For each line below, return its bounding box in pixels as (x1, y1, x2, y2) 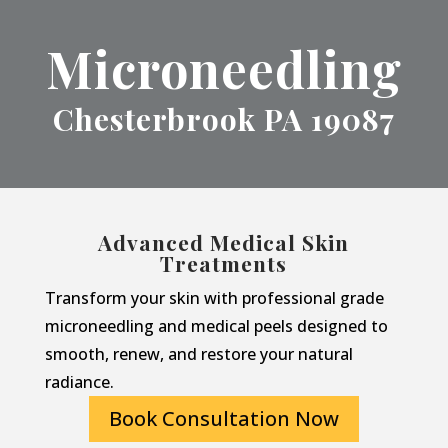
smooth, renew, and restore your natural (44, 343, 353, 365)
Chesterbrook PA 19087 (52, 99, 395, 139)
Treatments (160, 249, 288, 277)
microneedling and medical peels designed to (44, 315, 388, 337)
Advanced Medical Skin (98, 228, 350, 256)
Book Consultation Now (108, 405, 339, 432)
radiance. (44, 371, 114, 393)
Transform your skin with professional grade (44, 287, 384, 309)
